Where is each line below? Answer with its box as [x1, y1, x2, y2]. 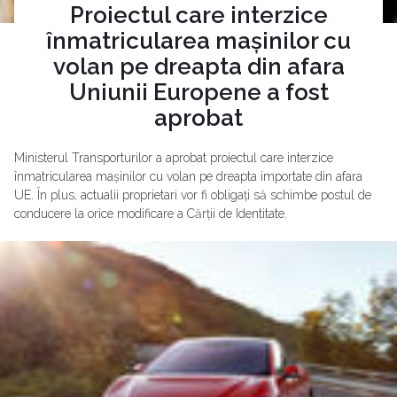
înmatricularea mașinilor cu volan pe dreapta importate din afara [14, 168, 362, 183]
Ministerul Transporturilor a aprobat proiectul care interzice [14, 150, 333, 165]
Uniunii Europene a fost [68, 78, 329, 105]
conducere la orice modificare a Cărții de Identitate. [14, 206, 287, 221]
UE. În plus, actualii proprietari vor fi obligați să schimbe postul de [14, 187, 371, 202]
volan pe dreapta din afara [52, 52, 345, 80]
